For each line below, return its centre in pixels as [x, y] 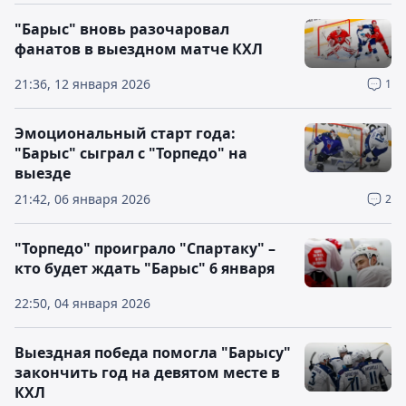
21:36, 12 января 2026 [82, 84]
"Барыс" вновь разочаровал [122, 29]
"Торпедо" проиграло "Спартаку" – [145, 248]
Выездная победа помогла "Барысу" [153, 353]
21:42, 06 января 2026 [82, 199]
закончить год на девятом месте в [147, 372]
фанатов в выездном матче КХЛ [139, 49]
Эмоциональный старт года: [125, 133]
